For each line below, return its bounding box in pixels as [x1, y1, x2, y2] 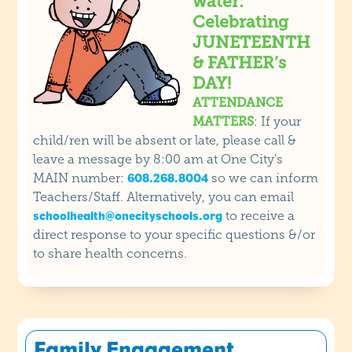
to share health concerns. [33, 245, 188, 261]
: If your [254, 113, 302, 129]
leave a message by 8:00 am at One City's [33, 151, 284, 167]
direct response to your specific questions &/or [33, 226, 316, 242]
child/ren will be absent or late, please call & [33, 132, 297, 148]
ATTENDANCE [192, 94, 284, 110]
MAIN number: [33, 170, 128, 185]
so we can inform [208, 170, 319, 185]
